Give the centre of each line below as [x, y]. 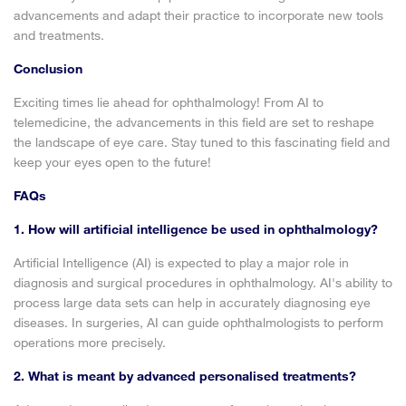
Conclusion [48, 68]
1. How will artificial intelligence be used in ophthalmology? [196, 229]
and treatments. [59, 35]
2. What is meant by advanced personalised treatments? [185, 376]
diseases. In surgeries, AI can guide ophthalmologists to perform [198, 322]
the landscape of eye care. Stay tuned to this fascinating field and [202, 142]
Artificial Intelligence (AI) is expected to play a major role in [181, 262]
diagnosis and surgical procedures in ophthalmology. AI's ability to [203, 282]
